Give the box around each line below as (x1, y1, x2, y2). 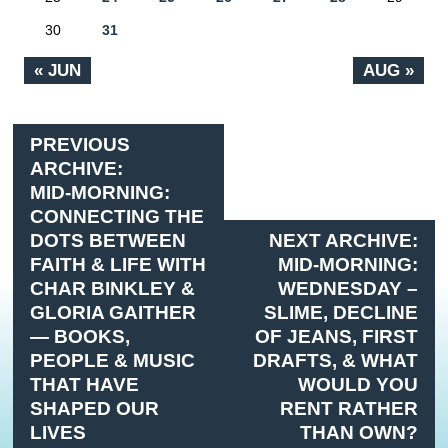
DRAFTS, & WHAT (252, 350, 418, 372)
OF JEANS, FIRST (254, 326, 418, 348)
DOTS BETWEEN (30, 230, 187, 252)
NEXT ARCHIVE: (268, 230, 418, 252)
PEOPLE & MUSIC (30, 350, 196, 372)
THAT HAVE (30, 374, 140, 396)
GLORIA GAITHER (30, 302, 197, 324)
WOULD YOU (297, 374, 418, 396)
